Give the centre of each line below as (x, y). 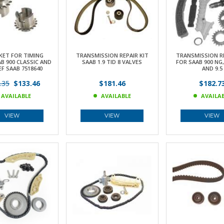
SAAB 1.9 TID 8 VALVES (112, 62)
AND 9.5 (212, 68)
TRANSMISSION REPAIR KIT (112, 55)
